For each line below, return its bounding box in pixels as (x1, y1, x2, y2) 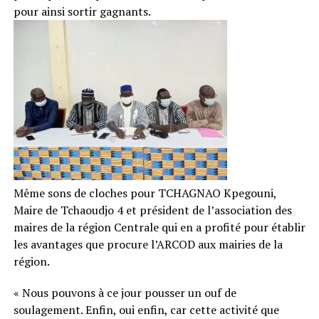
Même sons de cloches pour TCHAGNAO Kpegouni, (13, 184, 276, 201)
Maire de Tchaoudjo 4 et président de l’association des (13, 202, 292, 218)
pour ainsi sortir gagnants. (13, 3, 151, 19)
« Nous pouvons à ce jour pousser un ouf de (13, 284, 236, 300)
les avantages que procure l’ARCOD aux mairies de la (13, 236, 283, 252)
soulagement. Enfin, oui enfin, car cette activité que (13, 301, 279, 318)
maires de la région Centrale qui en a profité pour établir (13, 219, 305, 235)
